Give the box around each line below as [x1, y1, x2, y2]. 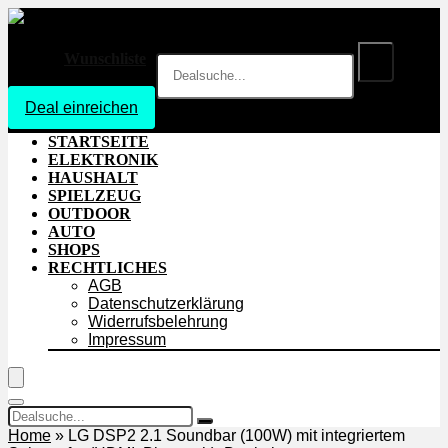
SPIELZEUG [48, 186, 141, 204]
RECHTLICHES [48, 258, 167, 276]
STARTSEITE [48, 132, 149, 150]
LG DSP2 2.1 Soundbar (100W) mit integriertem [68, 426, 405, 444]
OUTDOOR [48, 204, 131, 222]
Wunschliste [64, 50, 146, 67]
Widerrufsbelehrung [88, 312, 228, 330]
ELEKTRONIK [48, 150, 158, 168]
